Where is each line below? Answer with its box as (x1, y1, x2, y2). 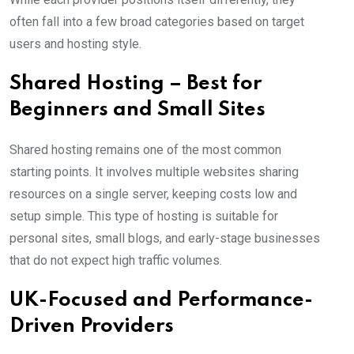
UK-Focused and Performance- (9, 291, 313, 311)
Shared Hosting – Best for (9, 74, 262, 95)
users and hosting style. (9, 36, 141, 52)
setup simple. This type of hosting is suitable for (9, 209, 278, 224)
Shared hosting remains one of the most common (9, 142, 281, 158)
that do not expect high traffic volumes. (9, 253, 222, 269)
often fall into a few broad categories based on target (9, 14, 304, 30)
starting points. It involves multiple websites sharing (9, 164, 299, 180)
